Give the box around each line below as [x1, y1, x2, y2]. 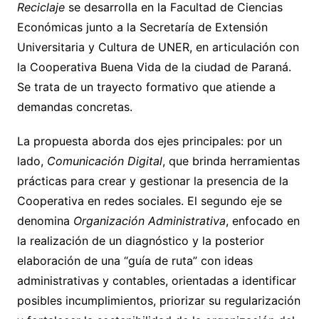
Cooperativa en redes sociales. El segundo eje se [16, 194, 282, 209]
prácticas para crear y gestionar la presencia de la [16, 174, 288, 189]
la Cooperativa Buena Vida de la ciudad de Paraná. [16, 60, 291, 75]
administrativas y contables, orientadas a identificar [16, 273, 296, 288]
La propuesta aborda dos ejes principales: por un [16, 134, 282, 149]
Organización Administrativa [73, 214, 226, 229]
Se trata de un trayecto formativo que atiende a [16, 80, 276, 95]
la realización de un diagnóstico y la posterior [16, 234, 264, 249]
